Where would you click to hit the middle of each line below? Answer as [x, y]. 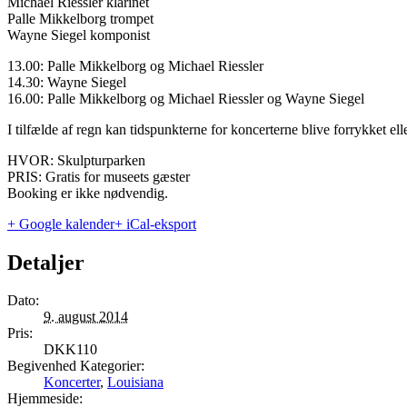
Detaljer [46, 262]
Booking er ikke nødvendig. [88, 193]
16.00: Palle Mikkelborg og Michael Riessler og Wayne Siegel [186, 98]
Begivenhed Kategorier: [76, 366]
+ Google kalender [61, 223]
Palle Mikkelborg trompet [80, 18]
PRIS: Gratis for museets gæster [99, 176]
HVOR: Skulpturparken [76, 160]
